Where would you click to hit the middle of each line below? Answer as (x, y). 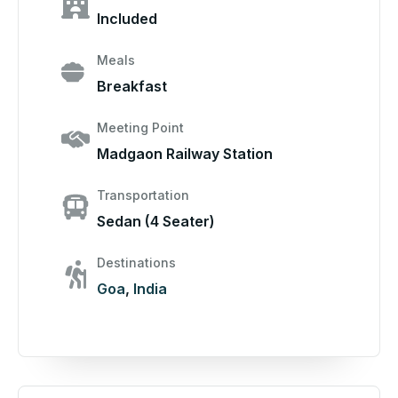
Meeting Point (140, 128)
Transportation (143, 195)
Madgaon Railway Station (185, 154)
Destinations (136, 263)
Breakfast (132, 87)
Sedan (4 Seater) (156, 222)
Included (127, 19)
